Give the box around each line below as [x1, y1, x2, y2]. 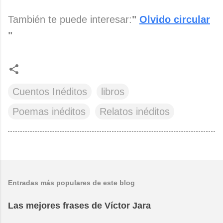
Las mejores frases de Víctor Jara [8, 200, 151, 211]
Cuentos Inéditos [12, 86, 87, 97]
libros [101, 86, 124, 97]
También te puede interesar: [8, 13, 132, 25]
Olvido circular [139, 13, 210, 25]
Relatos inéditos [100, 106, 170, 117]
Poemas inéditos [12, 106, 86, 117]
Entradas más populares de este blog [8, 178, 135, 187]
